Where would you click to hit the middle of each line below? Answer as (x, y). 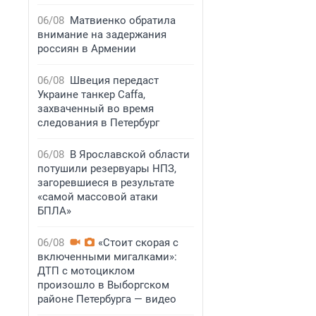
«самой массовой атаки (98, 197)
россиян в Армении (87, 49)
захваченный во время (96, 109)
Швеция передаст (114, 80)
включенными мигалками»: (107, 257)
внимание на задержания (102, 35)
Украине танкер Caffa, (91, 95)
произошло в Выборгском (103, 285)
